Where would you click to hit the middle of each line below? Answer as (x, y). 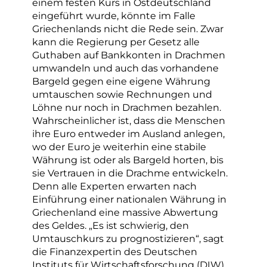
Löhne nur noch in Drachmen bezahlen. (127, 108)
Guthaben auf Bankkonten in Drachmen (129, 55)
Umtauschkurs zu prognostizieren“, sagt (128, 239)
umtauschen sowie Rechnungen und (122, 94)
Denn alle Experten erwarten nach (114, 186)
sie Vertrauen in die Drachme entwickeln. (130, 173)
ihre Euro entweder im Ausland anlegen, (128, 134)
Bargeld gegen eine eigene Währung (121, 81)
